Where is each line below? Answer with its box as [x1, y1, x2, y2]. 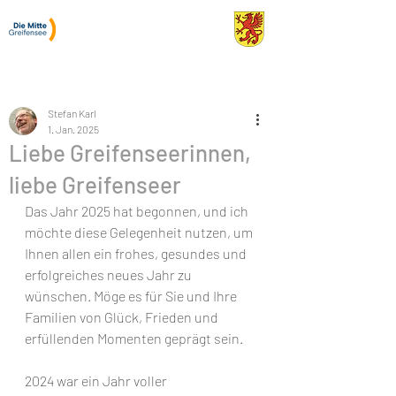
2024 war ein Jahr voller [25, 372, 170, 389]
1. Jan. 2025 [48, 123, 99, 135]
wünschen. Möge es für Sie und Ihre [25, 287, 240, 304]
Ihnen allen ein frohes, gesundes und [25, 245, 249, 262]
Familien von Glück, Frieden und [25, 308, 221, 325]
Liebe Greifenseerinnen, [9, 139, 251, 166]
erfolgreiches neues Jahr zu [25, 266, 194, 283]
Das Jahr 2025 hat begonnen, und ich [25, 202, 251, 219]
